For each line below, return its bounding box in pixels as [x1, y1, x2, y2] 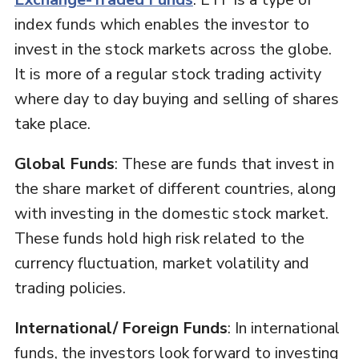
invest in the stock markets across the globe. [14, 38, 332, 61]
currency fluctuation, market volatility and [14, 252, 309, 275]
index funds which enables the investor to [14, 14, 309, 36]
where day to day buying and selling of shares [14, 88, 339, 111]
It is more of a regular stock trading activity [14, 63, 321, 86]
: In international [227, 317, 340, 340]
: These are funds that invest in [114, 153, 334, 175]
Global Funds [14, 153, 115, 175]
